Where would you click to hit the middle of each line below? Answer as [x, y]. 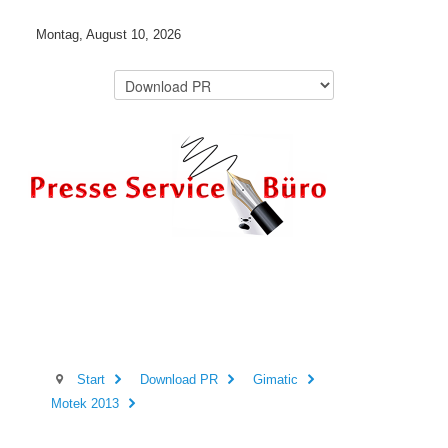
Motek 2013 [85, 403]
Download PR [178, 379]
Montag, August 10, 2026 [109, 34]
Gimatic [275, 379]
